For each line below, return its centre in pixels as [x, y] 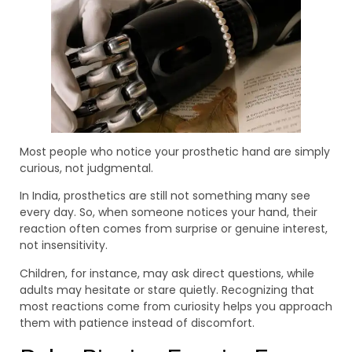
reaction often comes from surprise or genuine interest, [174, 229]
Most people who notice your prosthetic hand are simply [175, 151]
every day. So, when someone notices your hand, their [169, 213]
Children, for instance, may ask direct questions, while [167, 273]
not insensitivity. [64, 246]
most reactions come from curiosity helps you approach [176, 306]
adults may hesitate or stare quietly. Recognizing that [167, 290]
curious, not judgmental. [86, 168]
